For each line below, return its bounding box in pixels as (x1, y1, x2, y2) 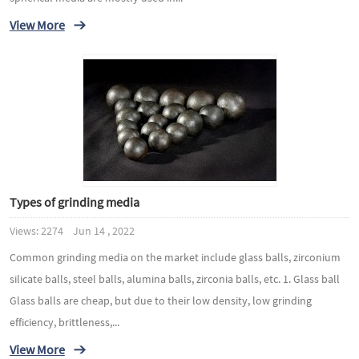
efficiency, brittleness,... (9, 316, 119, 329)
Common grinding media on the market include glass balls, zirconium (9, 251, 341, 264)
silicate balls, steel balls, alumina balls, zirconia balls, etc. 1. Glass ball (9, 272, 340, 285)
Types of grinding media (9, 194, 139, 209)
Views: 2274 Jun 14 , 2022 (9, 224, 135, 237)
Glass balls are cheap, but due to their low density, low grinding (9, 294, 312, 307)
